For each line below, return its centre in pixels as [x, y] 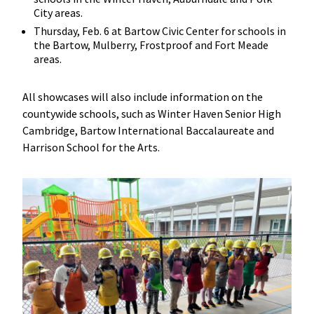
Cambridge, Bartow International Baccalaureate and [148, 131]
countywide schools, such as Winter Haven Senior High [151, 114]
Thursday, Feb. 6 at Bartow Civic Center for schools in [159, 31]
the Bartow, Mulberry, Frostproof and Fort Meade [151, 45]
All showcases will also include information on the [142, 97]
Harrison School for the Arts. [92, 148]
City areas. [59, 12]
